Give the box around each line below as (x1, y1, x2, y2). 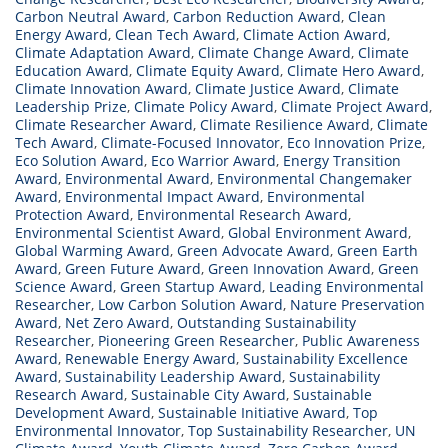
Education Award (15, 61, 129, 81)
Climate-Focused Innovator (101, 133, 280, 153)
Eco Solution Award (15, 151, 144, 171)
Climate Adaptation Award (15, 43, 191, 63)
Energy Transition (283, 151, 401, 171)
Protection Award (15, 205, 130, 225)
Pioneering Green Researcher (98, 331, 295, 351)
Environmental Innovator (15, 421, 181, 441)
